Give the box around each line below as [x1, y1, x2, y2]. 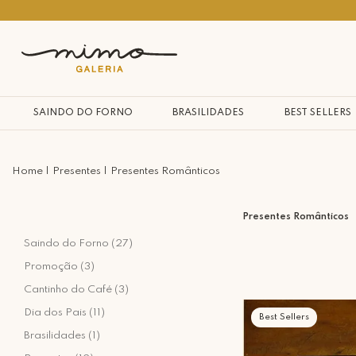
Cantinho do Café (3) [24, 284, 129, 295]
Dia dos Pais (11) [24, 308, 105, 318]
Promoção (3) [24, 261, 95, 272]
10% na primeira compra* [153, 5, 279, 15]
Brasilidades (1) [24, 331, 100, 341]
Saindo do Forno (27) [24, 238, 133, 249]
